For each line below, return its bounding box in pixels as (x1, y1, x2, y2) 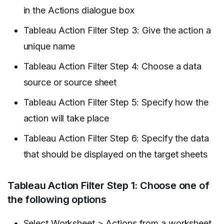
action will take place (23, 113, 109, 124)
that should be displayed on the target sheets (23, 149, 207, 160)
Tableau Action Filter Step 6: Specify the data (23, 133, 209, 144)
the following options (7, 193, 106, 206)
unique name (23, 41, 75, 52)
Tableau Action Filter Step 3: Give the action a (23, 25, 211, 36)
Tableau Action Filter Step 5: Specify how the (23, 97, 208, 108)
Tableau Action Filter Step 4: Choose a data (23, 61, 201, 72)
